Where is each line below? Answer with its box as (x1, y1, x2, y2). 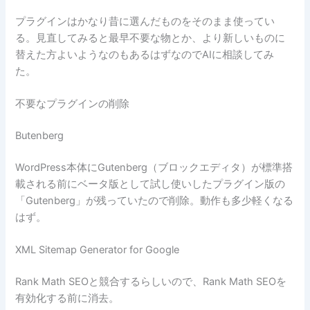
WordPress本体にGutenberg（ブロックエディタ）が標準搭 (15, 161, 293, 174)
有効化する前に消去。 (15, 292, 120, 305)
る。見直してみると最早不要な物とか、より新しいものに (15, 31, 286, 44)
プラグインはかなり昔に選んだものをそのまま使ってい (15, 15, 275, 28)
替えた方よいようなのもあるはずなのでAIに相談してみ (15, 48, 275, 61)
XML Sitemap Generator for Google (15, 244, 180, 257)
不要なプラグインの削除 (15, 98, 130, 111)
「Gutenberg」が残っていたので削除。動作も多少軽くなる (15, 194, 294, 207)
